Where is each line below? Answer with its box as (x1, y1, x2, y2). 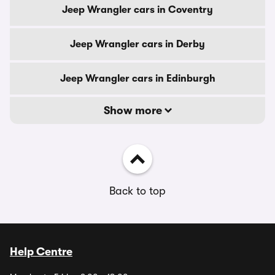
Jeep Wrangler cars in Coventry (62, 4, 213, 15)
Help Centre (10, 246, 72, 258)
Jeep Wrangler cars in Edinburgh (60, 73, 215, 84)
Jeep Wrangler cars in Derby (70, 39, 205, 50)
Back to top (109, 185, 166, 197)
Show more (103, 104, 165, 117)
